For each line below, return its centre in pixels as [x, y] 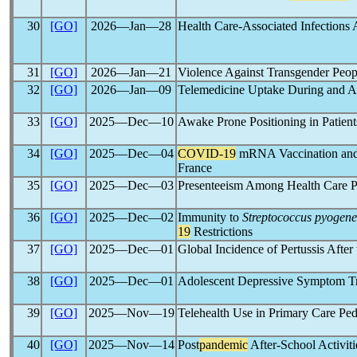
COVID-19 [207, 153]
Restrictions [222, 231]
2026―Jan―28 [131, 26]
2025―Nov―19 [131, 313]
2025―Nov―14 [131, 345]
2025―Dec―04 [131, 153]
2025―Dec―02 [131, 217]
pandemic [224, 345]
